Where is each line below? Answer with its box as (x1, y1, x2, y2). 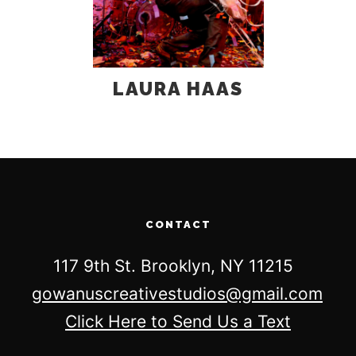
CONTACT (145, 219, 211, 230)
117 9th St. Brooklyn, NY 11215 (53, 256, 303, 276)
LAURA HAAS (113, 77, 243, 100)
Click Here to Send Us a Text (65, 311, 291, 331)
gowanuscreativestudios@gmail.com (32, 284, 323, 304)
